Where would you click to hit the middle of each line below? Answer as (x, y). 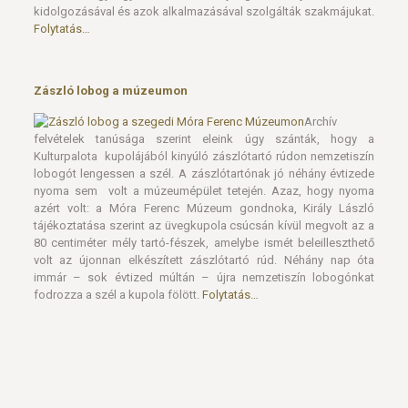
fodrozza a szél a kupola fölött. (117, 295)
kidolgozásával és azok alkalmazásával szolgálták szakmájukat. (204, 11)
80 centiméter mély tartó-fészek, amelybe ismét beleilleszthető (204, 243)
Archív (320, 122)
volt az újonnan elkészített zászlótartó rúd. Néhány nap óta (204, 260)
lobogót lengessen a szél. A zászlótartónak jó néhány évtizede (204, 173)
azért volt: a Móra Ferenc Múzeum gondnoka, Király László (204, 208)
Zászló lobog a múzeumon (110, 91)
